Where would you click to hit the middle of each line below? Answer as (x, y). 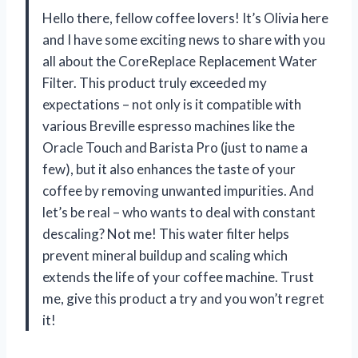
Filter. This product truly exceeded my (155, 82)
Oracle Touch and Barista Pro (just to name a (175, 147)
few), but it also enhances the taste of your (169, 169)
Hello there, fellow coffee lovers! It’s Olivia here (185, 18)
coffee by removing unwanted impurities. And (178, 190)
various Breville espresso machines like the (169, 125)
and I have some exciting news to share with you (184, 39)
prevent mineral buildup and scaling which (165, 255)
